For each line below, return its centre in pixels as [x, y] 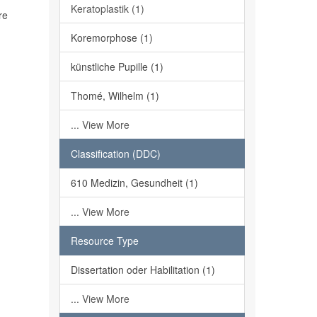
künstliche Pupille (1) [117, 67]
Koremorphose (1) [111, 38]
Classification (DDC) [115, 154]
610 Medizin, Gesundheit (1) [134, 183]
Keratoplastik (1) [107, 8]
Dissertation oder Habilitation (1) [143, 270]
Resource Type [104, 241]
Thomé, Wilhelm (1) [115, 96]
